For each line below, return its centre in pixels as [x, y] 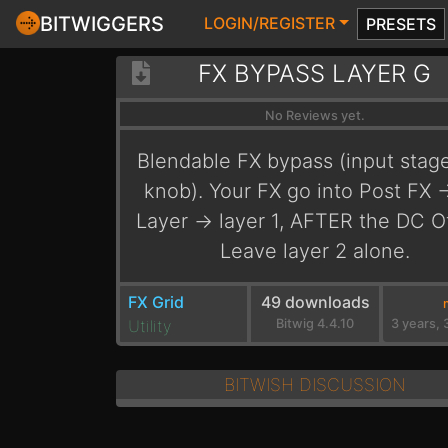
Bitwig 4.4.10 [315, 323]
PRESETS [400, 24]
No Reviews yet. [314, 115]
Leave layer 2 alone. [314, 251]
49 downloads [315, 302]
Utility [149, 326]
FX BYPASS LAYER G [315, 73]
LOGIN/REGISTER [269, 23]
